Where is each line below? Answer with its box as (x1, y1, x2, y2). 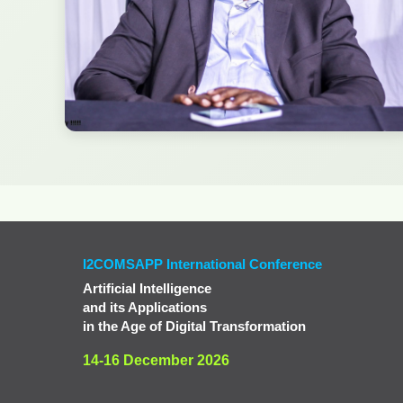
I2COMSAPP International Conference (83, 256, 322, 272)
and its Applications (83, 300, 207, 315)
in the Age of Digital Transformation (83, 318, 306, 334)
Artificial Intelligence (83, 281, 211, 296)
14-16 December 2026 (83, 353, 229, 368)
